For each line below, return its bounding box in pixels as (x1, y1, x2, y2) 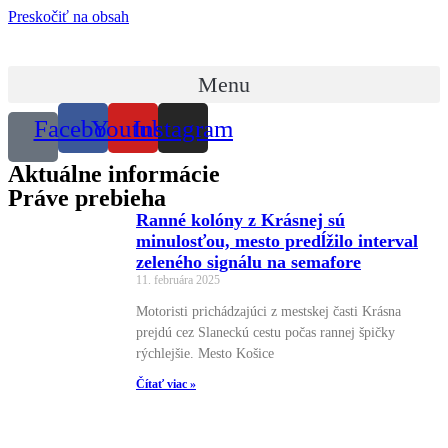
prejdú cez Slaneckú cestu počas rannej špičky (136, 324, 395, 340)
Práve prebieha (8, 184, 166, 211)
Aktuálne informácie (8, 160, 220, 187)
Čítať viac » (136, 376, 196, 391)
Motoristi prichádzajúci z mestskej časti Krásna (136, 303, 401, 319)
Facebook (33, 114, 133, 142)
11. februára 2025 (136, 272, 220, 287)
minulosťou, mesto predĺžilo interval (136, 230, 418, 251)
